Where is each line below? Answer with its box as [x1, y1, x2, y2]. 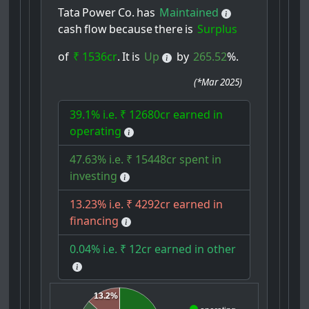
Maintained [159, 5, 219, 21]
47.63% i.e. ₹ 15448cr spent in [70, 152, 222, 168]
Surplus [197, 21, 238, 37]
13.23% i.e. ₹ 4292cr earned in [70, 197, 223, 212]
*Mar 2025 [197, 76, 240, 89]
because [109, 21, 153, 37]
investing [70, 168, 118, 184]
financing [70, 213, 119, 229]
